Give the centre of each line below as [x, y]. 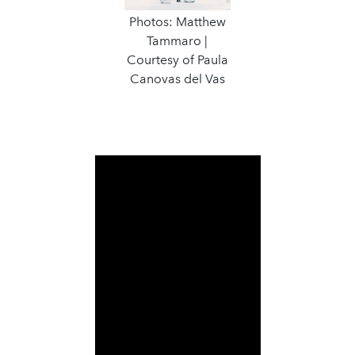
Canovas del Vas [177, 78]
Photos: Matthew [177, 21]
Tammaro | [177, 40]
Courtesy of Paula [177, 59]
